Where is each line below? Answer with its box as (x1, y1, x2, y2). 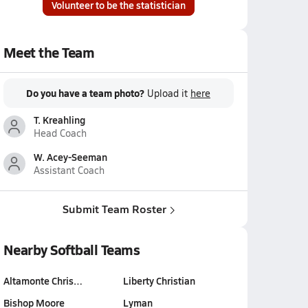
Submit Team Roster (62, 201, 166, 217)
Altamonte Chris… (3, 274, 82, 287)
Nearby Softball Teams (3, 240, 140, 259)
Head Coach (33, 126, 87, 140)
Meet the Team (3, 43, 95, 62)
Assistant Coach (33, 164, 104, 177)
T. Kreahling (33, 113, 85, 126)
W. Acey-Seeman (33, 150, 107, 164)
